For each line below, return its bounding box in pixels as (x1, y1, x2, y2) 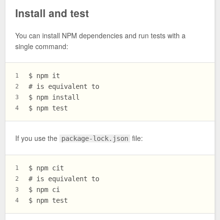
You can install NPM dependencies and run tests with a (15, 30, 186, 40)
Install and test (15, 5, 89, 20)
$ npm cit (28, 164, 64, 172)
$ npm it (28, 72, 60, 80)
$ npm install (28, 93, 80, 102)
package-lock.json (61, 134, 129, 142)
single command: (15, 41, 68, 51)
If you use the (15, 133, 59, 143)
